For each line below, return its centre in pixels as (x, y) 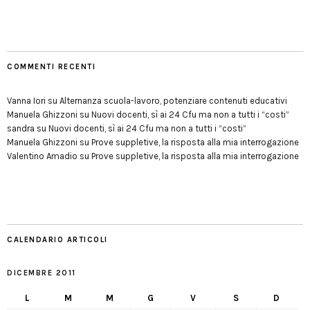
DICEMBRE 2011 (42, 273)
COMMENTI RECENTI (51, 67)
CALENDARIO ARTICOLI (57, 240)
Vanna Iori (26, 101)
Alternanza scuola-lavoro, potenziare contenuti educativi (173, 101)
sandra (21, 129)
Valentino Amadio (42, 156)
